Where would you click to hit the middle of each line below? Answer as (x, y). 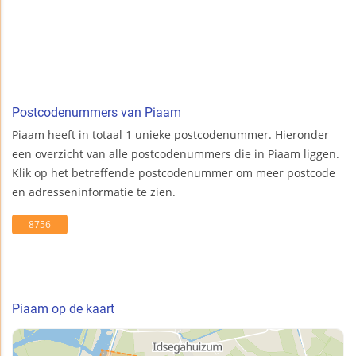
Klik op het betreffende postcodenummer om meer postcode (174, 173)
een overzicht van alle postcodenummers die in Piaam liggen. (176, 154)
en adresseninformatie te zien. (94, 192)
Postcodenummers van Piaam (97, 113)
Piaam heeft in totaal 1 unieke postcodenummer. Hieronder (170, 135)
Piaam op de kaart (63, 309)
